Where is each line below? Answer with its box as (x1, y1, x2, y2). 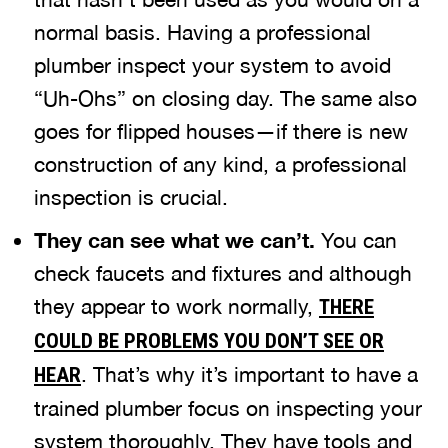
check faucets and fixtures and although (34, 261, 412, 285)
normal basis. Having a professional (34, 20, 371, 44)
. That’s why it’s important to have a (81, 362, 418, 386)
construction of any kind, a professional (34, 152, 407, 176)
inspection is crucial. (34, 185, 228, 209)
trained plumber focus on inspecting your (34, 396, 422, 420)
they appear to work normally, (34, 294, 319, 318)
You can (321, 228, 397, 252)
